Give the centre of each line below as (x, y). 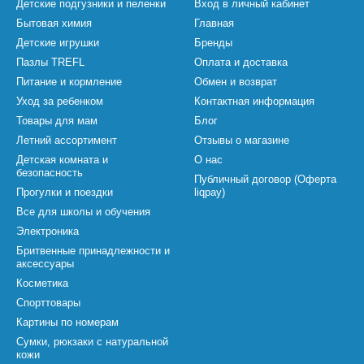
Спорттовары (48, 303)
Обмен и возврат (236, 82)
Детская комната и (62, 160)
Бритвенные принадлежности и (93, 251)
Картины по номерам (67, 322)
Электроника (48, 231)
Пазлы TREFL (50, 62)
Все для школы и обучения (83, 212)
